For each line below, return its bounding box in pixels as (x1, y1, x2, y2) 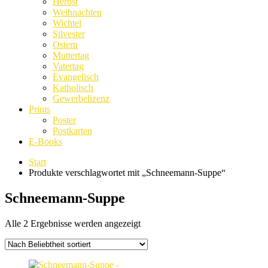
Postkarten (53, 125, 92, 136)
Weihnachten (53, 7, 102, 17)
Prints (29, 103, 50, 114)
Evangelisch (53, 71, 99, 82)
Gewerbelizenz (53, 93, 109, 103)
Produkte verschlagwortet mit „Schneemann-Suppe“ (29, 167, 226, 178)
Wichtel (53, 17, 81, 28)
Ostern (53, 39, 78, 50)
